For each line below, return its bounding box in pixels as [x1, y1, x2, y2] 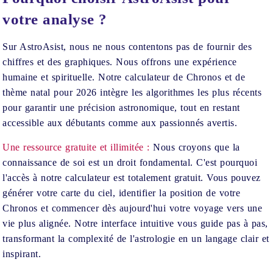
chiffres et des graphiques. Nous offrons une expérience [2, 57, 237, 67]
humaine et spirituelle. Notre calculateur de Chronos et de [2, 72, 246, 82]
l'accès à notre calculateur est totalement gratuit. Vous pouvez [2, 172, 261, 183]
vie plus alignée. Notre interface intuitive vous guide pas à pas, [2, 218, 268, 229]
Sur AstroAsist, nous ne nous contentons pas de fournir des [2, 41, 252, 52]
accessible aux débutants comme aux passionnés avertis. [2, 118, 238, 128]
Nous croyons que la [149, 142, 240, 152]
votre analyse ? [2, 11, 107, 27]
